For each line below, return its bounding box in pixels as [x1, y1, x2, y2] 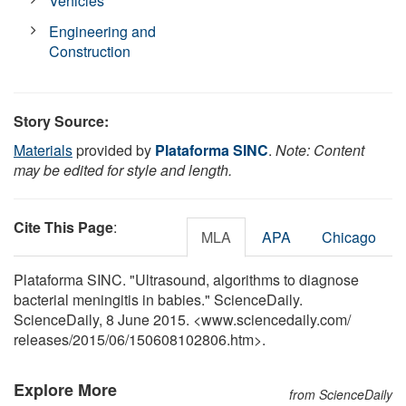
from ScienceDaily [289, 384, 392, 403]
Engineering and [49, 20, 157, 42]
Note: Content [275, 139, 364, 160]
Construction [49, 40, 131, 62]
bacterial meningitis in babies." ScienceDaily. [14, 288, 303, 310]
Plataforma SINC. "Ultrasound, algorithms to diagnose [14, 268, 359, 290]
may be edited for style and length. [14, 159, 232, 180]
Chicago [322, 226, 376, 247]
